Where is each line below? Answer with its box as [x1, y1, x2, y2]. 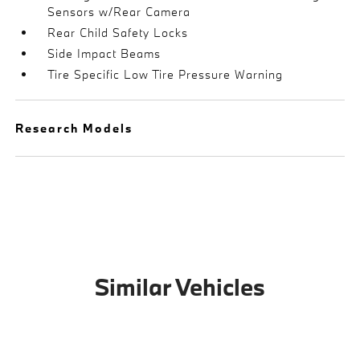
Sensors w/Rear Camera [47, 4, 191, 19]
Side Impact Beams [47, 46, 162, 61]
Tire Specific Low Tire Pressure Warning [47, 67, 284, 82]
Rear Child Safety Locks [47, 25, 189, 40]
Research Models [15, 121, 133, 136]
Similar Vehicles [95, 272, 265, 302]
